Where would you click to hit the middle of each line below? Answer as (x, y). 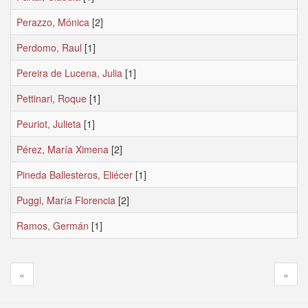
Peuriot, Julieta (49, 124)
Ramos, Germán (53, 225)
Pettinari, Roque (52, 98)
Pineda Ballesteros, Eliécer (75, 175)
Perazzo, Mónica (53, 22)
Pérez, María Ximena (63, 149)
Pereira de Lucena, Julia (69, 73)
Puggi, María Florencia (66, 200)
